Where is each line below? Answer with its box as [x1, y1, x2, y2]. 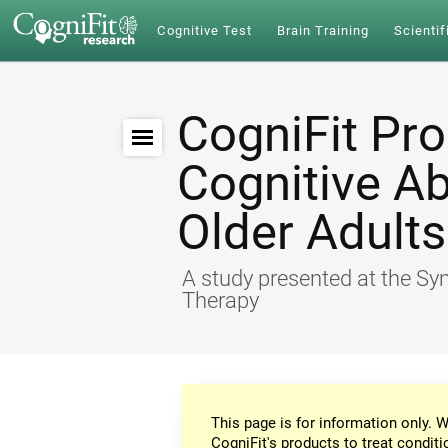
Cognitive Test [157, 23, 253, 38]
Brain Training [276, 23, 370, 38]
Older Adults [177, 204, 446, 261]
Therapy [182, 287, 259, 313]
